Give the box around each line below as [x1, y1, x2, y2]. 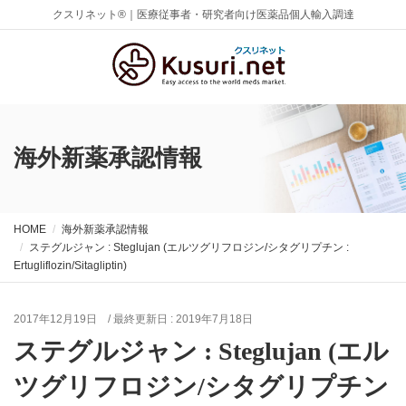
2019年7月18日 [176, 313, 253, 325]
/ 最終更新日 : [108, 313, 176, 325]
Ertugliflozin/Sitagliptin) [14, 259, 127, 272]
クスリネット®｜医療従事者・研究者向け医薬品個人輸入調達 [52, 8, 354, 21]
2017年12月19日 [14, 313, 97, 325]
